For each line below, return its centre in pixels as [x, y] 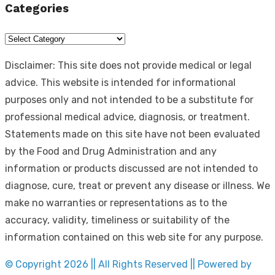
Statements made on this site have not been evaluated [133, 134]
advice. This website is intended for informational [120, 82]
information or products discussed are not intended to [131, 168]
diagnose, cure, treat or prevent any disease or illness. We [137, 185]
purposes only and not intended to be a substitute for [129, 99]
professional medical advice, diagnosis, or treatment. [127, 117]
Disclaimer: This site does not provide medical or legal [128, 65]
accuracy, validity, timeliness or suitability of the [117, 220]
